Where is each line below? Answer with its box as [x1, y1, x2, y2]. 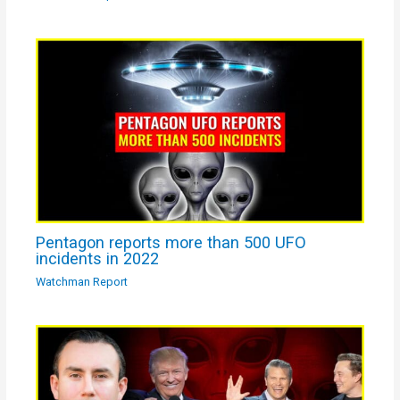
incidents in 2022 [36, 249, 160, 269]
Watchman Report [36, 274, 129, 288]
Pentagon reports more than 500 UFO [36, 233, 307, 253]
